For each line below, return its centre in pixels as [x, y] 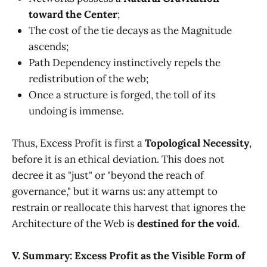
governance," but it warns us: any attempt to [115, 192]
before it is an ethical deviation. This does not [118, 159]
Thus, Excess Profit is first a [78, 143]
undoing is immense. [76, 111]
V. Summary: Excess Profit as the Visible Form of [128, 256]
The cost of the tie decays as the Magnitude [130, 30]
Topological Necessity [197, 143]
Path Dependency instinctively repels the [125, 62]
